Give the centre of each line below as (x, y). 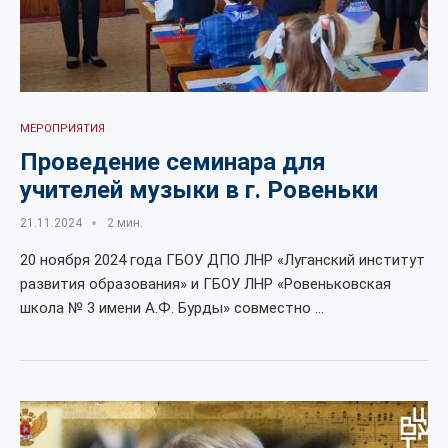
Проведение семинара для (173, 162)
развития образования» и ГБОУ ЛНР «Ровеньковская (205, 284)
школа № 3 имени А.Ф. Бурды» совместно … (172, 308)
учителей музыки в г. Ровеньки (199, 190)
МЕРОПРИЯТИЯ (62, 128)
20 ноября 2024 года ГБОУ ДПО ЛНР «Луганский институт (222, 260)
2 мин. (125, 223)
